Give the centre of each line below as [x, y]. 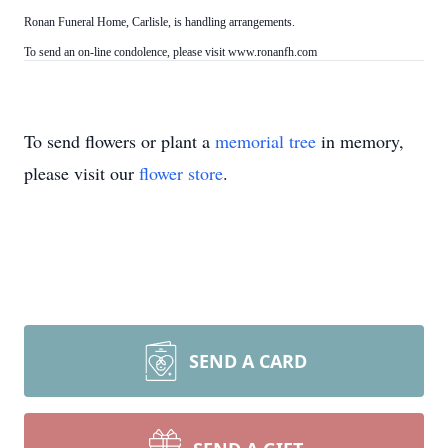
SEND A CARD [248, 361]
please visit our [81, 173]
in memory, [360, 141]
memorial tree [265, 141]
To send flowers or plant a [119, 141]
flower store [181, 173]
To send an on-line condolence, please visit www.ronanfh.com [170, 52]
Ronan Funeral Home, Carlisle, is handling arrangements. [159, 22]
